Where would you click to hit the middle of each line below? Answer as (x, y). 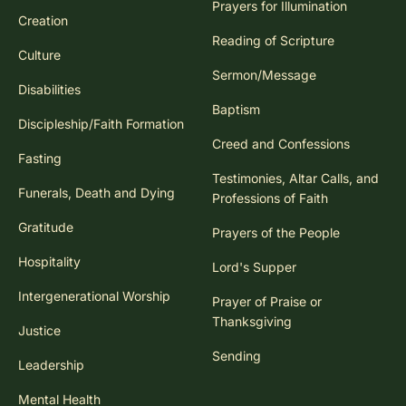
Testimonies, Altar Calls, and (295, 178)
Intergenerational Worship (94, 295)
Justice (39, 330)
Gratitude (46, 227)
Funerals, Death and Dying (97, 192)
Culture (39, 54)
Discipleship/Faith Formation (101, 123)
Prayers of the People (276, 232)
